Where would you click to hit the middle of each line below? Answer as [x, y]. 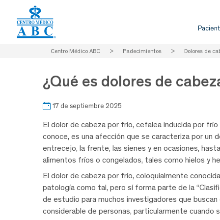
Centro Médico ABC [75, 51]
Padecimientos [142, 51]
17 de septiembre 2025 [87, 106]
